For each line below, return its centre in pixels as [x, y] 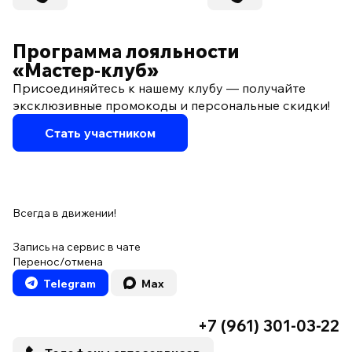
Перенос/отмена [58, 262]
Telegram [68, 284]
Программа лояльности [126, 51]
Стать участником [100, 133]
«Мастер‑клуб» [86, 70]
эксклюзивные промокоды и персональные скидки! [171, 106]
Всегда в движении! [64, 213]
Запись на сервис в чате [77, 247]
